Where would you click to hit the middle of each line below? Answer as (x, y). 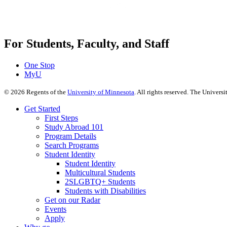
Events (55, 209)
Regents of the (46, 92)
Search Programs (72, 145)
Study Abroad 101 (74, 127)
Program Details (70, 136)
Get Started (42, 108)
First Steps (61, 118)
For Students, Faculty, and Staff (87, 43)
